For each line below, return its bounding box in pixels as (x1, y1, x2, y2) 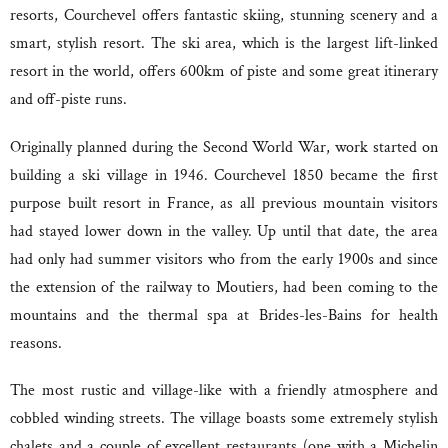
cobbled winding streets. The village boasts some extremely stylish (10, 407, 438, 429)
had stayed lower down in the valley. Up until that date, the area (10, 220, 438, 242)
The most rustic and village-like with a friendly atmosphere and (10, 379, 438, 401)
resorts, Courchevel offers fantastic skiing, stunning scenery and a (10, 5, 438, 27)
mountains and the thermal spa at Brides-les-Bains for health (10, 304, 438, 326)
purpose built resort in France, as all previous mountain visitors (10, 192, 438, 214)
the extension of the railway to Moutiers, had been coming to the (10, 276, 438, 298)
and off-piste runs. (10, 89, 127, 111)
